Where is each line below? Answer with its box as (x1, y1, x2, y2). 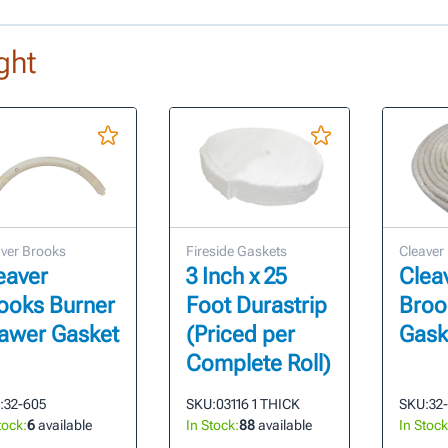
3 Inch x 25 (186, 263, 288, 291)
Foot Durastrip (186, 292, 328, 320)
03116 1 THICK (216, 396, 301, 413)
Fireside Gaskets (186, 243, 288, 260)
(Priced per (186, 321, 296, 349)
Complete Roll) (186, 350, 332, 378)
